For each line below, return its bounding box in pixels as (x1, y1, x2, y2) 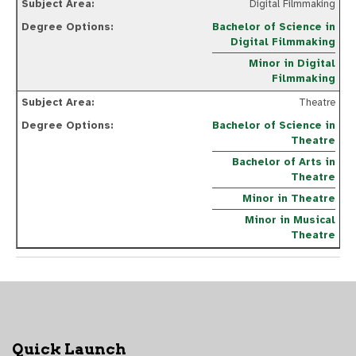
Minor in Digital (249, 57, 335, 71)
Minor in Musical (245, 214, 335, 227)
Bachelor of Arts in (232, 156, 335, 169)
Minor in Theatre (242, 192, 335, 206)
